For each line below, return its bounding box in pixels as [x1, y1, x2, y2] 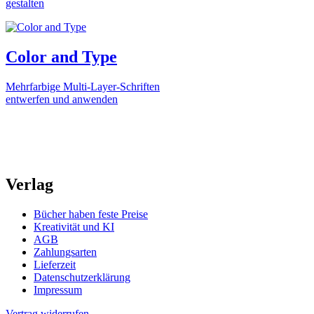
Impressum [34, 284, 82, 296]
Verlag [6, 175, 53, 194]
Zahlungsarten [34, 246, 97, 259]
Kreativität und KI [34, 221, 114, 233]
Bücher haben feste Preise [34, 208, 148, 221]
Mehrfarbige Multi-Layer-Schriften [6, 80, 160, 93]
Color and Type [6, 47, 117, 66]
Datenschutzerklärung [34, 271, 130, 284]
